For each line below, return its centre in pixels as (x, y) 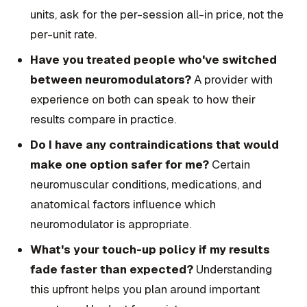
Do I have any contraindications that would (155, 145)
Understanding (233, 270)
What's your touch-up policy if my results (150, 250)
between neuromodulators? (111, 80)
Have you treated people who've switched (153, 60)
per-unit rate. (63, 35)
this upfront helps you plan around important (145, 290)
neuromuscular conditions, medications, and (146, 185)
